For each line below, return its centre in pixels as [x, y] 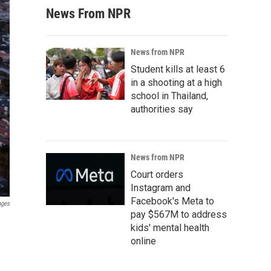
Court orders [157, 175]
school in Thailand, [169, 96]
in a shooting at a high [176, 83]
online [143, 241]
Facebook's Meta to [172, 201]
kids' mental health [170, 228]
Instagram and [161, 188]
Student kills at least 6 [178, 69]
